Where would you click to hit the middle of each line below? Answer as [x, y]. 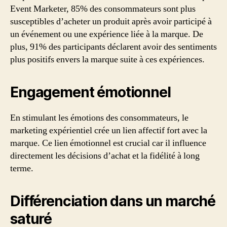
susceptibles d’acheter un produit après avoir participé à [111, 22]
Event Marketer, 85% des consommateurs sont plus [103, 9]
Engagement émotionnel [90, 92]
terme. [22, 169]
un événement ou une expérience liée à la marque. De [107, 34]
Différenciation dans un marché [113, 201]
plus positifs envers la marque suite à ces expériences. [107, 60]
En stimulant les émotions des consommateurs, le [99, 118]
